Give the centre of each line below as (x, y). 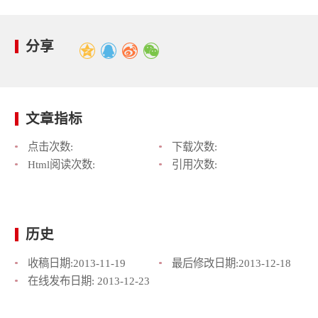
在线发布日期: (62, 280)
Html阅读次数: (61, 165)
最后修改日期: (205, 263)
